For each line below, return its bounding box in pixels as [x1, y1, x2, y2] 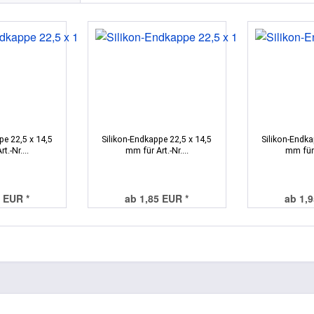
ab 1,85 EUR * [125, 191, 189, 205]
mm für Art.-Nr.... [125, 144, 189, 156]
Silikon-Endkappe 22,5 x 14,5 [102, 133, 212, 144]
